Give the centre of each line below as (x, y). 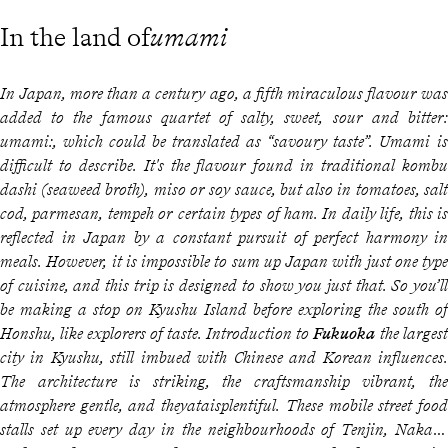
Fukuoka (344, 333)
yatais (200, 405)
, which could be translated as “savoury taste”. (216, 141)
